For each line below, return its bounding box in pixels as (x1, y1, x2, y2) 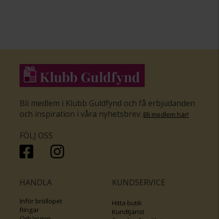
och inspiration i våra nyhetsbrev (20, 109, 140, 120)
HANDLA (20, 177, 52, 188)
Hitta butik (112, 198, 143, 208)
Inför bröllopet (20, 197, 64, 206)
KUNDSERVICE (112, 177, 165, 188)
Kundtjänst (112, 207, 146, 217)
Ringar (20, 205, 39, 215)
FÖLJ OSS (20, 130, 53, 141)
